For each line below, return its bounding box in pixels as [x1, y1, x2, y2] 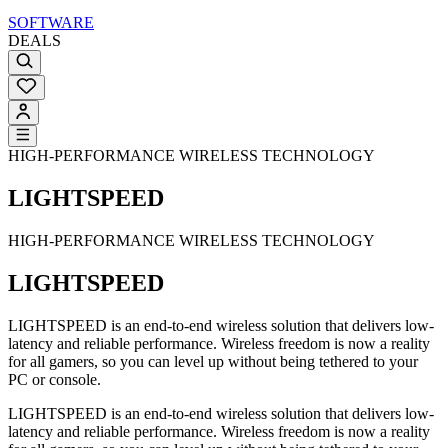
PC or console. [8, 370, 101, 388]
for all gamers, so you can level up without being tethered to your [8, 352, 418, 370]
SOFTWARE [8, 14, 94, 32]
